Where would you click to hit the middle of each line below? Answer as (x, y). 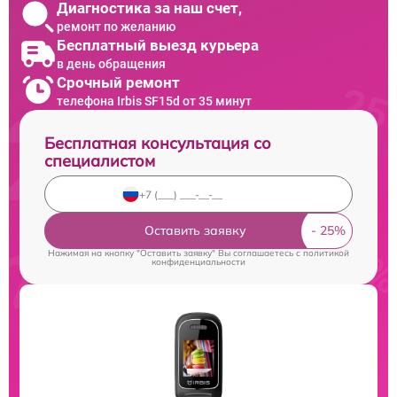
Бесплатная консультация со (158, 144)
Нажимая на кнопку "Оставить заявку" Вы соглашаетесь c (175, 253)
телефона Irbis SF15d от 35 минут (154, 101)
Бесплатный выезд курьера (158, 45)
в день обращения (111, 63)
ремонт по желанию (116, 26)
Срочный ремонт (118, 82)
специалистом (100, 161)
